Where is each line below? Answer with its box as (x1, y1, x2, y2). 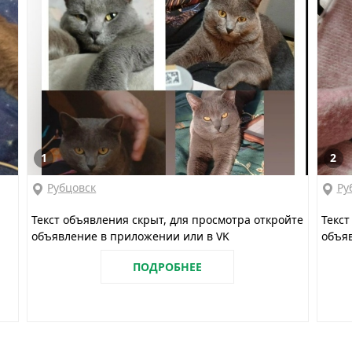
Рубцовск (47, 180, 97, 196)
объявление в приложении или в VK (31, 229, 230, 244)
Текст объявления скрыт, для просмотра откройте (31, 212, 304, 228)
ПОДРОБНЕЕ (133, 259, 203, 275)
